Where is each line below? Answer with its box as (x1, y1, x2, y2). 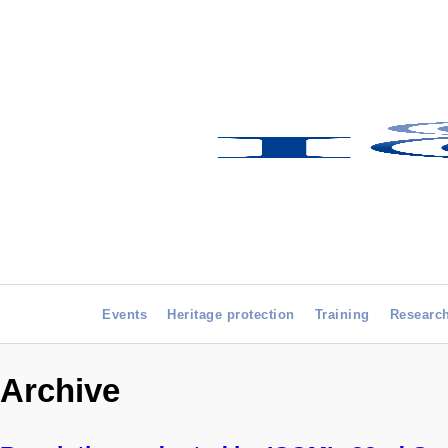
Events (102, 307, 147, 322)
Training (314, 307, 370, 322)
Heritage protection (167, 307, 295, 322)
